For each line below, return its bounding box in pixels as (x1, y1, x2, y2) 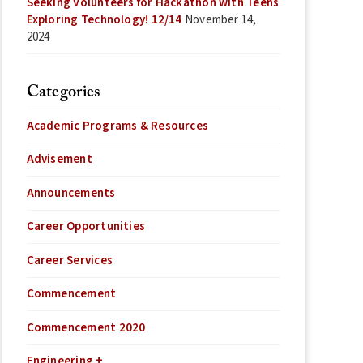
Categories (26, 84, 100, 101)
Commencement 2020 (26, 318, 146, 336)
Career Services (26, 251, 113, 269)
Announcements (26, 184, 116, 202)
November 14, (184, 11, 257, 28)
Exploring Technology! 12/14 (26, 11, 182, 28)
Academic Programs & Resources (26, 117, 209, 135)
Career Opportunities (26, 218, 146, 236)
